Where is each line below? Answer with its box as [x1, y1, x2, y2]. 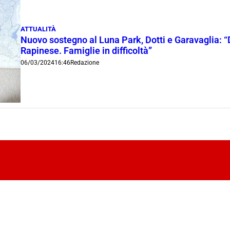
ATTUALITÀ [21, 25, 56, 33]
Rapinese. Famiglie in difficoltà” [21, 45, 152, 56]
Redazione [70, 59, 100, 66]
